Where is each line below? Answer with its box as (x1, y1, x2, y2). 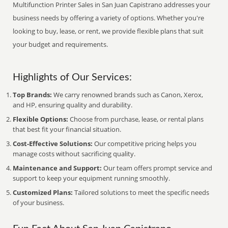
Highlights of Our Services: (13, 72, 132, 82)
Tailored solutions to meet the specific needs (73, 188, 210, 197)
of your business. (13, 198, 65, 207)
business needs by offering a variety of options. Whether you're (13, 13, 205, 22)
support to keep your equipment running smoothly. (13, 174, 170, 183)
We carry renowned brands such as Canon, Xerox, (52, 90, 204, 99)
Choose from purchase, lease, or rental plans (68, 115, 204, 124)
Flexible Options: (13, 115, 69, 124)
